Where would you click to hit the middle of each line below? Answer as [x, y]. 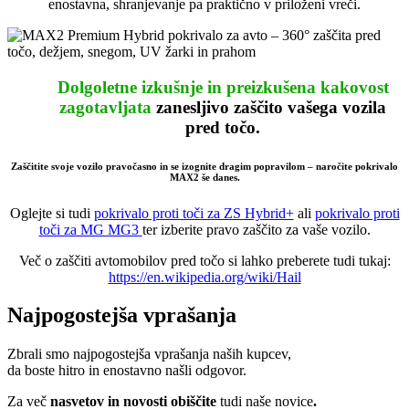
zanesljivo [193, 107]
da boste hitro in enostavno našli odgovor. [127, 371]
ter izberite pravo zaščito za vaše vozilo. [256, 229]
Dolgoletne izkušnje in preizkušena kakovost [223, 87]
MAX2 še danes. [204, 177]
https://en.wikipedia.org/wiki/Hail [204, 277]
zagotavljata [108, 107]
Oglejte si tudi [52, 213]
